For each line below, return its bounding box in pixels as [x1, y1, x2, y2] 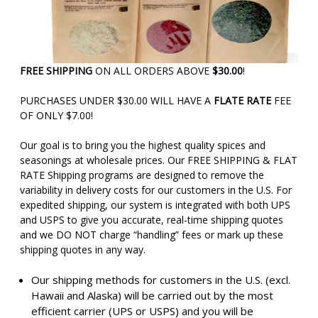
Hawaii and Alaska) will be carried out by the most [31, 287, 274, 302]
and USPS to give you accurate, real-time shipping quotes [20, 212, 283, 226]
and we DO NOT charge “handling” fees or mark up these [20, 227, 283, 241]
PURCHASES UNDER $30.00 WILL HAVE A [20, 93, 214, 107]
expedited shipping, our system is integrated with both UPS [20, 197, 290, 212]
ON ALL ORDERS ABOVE [92, 63, 212, 77]
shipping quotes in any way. [20, 242, 146, 256]
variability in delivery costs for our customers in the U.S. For [20, 182, 292, 197]
